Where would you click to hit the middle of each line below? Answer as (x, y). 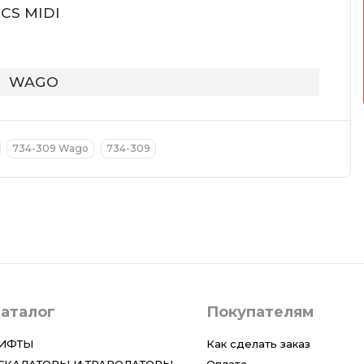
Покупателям (260, 312)
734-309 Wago (51, 148)
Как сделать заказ (258, 344)
